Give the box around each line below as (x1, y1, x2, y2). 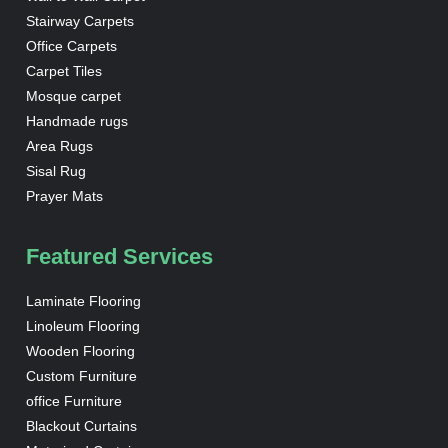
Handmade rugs (25, 112, 128, 129)
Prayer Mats (25, 187, 103, 204)
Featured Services (25, 244, 213, 270)
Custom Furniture (25, 368, 137, 385)
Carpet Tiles (25, 62, 102, 79)
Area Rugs (25, 137, 93, 154)
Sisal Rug (25, 162, 86, 179)
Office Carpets (25, 37, 117, 54)
